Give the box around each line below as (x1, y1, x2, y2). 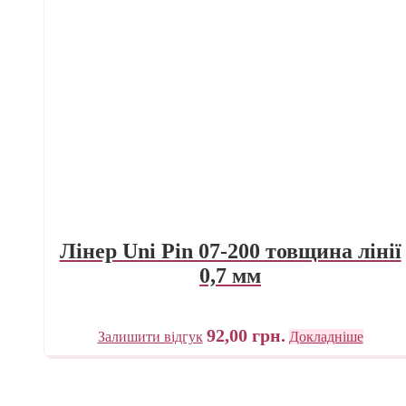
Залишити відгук (97, 328, 203, 344)
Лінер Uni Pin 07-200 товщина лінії (59, 238, 401, 263)
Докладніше (288, 328, 363, 344)
